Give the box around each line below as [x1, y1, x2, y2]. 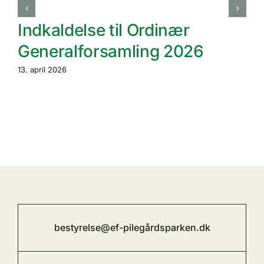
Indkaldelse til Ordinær [18, 20, 190, 41]
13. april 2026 [18, 65, 67, 75]
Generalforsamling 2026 [18, 41, 204, 62]
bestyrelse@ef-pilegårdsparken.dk [54, 222, 210, 234]
